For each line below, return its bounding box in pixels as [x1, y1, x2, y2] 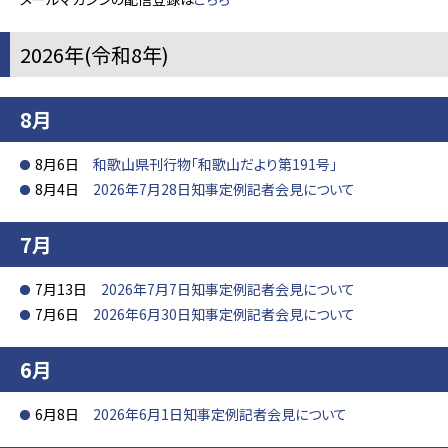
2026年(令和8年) [20, 40, 169, 69]
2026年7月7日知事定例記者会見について [101, 279, 355, 299]
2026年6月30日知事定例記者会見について [93, 304, 355, 324]
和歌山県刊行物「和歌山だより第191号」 [93, 154, 337, 174]
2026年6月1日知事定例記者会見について [93, 404, 347, 424]
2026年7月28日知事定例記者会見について [93, 179, 355, 199]
